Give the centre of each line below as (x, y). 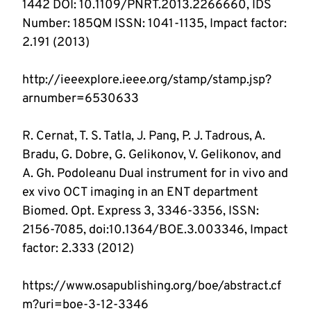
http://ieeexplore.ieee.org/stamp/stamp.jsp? (147, 81)
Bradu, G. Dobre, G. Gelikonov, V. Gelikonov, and (152, 155)
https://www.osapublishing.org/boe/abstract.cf (152, 287)
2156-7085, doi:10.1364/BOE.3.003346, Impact (155, 230)
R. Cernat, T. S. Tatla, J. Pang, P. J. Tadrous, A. (144, 137)
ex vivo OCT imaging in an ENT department (140, 193)
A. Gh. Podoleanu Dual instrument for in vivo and (155, 174)
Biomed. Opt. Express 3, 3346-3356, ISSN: (141, 212)
